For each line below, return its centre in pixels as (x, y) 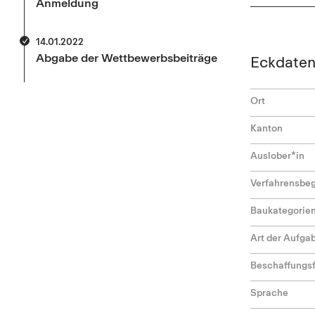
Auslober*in (277, 155)
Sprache (269, 292)
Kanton (266, 128)
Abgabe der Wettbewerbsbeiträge (127, 57)
